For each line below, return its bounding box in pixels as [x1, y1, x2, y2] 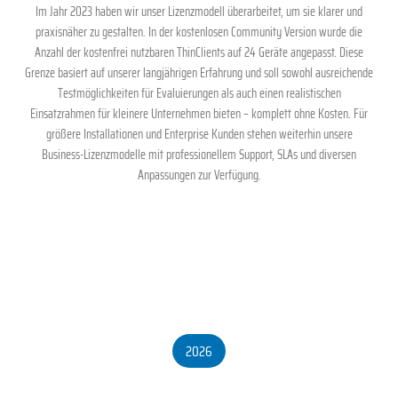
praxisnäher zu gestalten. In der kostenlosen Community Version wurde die [36, 21, 362, 42]
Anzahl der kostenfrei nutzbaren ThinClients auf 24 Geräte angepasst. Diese [35, 42, 363, 62]
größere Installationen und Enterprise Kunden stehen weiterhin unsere [45, 123, 353, 144]
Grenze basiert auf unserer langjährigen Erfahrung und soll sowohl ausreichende [25, 62, 373, 83]
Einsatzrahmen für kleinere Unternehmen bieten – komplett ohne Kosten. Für [30, 103, 368, 123]
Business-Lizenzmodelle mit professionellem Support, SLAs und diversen [42, 144, 356, 164]
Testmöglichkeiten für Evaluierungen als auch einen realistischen [57, 83, 341, 103]
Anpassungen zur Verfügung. [137, 164, 261, 185]
